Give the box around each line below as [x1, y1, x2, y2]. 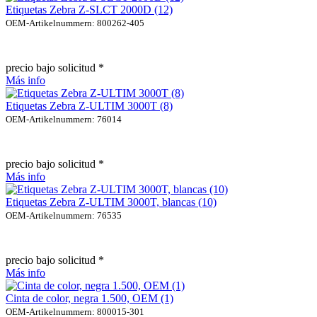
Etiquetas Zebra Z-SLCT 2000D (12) [6, 3, 173, 16]
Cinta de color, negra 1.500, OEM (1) [6, 292, 173, 304]
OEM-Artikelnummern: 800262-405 [6, 17, 144, 28]
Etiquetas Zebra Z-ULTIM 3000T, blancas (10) [6, 195, 217, 208]
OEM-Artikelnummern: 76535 [6, 209, 122, 221]
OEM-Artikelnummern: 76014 [6, 113, 122, 125]
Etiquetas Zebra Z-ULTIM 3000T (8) [6, 99, 173, 112]
